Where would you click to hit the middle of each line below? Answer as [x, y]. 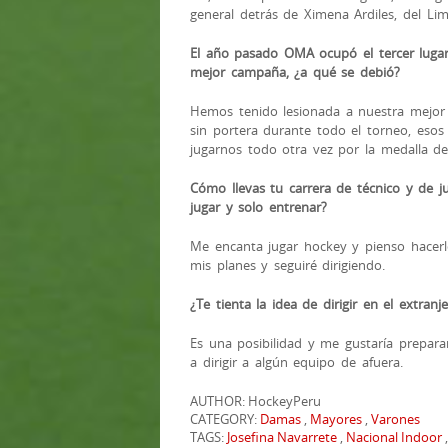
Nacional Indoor [394, 436]
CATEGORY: [225, 418]
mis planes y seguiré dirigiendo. [288, 264]
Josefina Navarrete [282, 436]
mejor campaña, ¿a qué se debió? [295, 71]
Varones [395, 418]
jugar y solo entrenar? [258, 206]
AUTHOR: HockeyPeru [255, 400]
